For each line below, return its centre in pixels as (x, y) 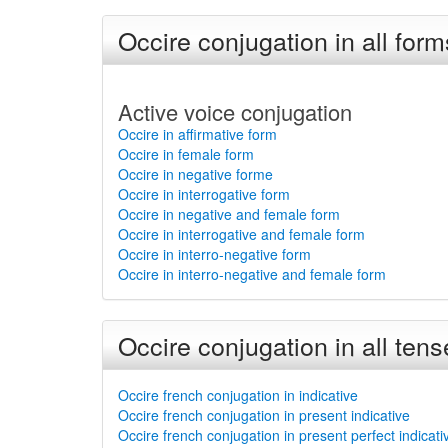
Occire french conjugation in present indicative (264, 415)
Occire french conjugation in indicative (238, 395)
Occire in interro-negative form (214, 254)
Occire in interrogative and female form (241, 234)
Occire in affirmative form (197, 134)
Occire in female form (186, 154)
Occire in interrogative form (204, 194)
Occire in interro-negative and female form (252, 274)
